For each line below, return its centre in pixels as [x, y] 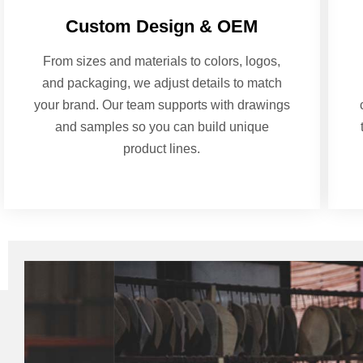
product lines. [162, 148]
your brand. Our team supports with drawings [162, 105]
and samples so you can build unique [162, 126]
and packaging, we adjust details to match [162, 83]
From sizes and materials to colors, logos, [162, 61]
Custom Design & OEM [162, 26]
